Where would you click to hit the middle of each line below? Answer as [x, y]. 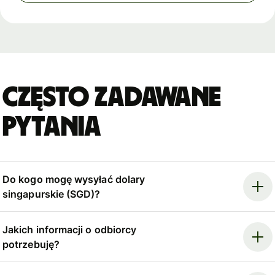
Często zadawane [112, 97]
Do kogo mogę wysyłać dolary [74, 180]
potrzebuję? [31, 244]
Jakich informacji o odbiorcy [70, 229]
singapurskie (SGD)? [52, 194]
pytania [52, 127]
